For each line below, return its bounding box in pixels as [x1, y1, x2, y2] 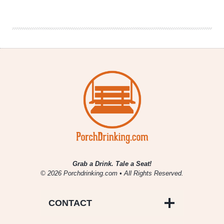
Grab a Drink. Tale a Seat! [72, 160, 151, 168]
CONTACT [48, 198, 92, 208]
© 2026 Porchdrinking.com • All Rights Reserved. [40, 169, 183, 177]
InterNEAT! [51, 5, 82, 14]
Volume [51, 14, 71, 24]
